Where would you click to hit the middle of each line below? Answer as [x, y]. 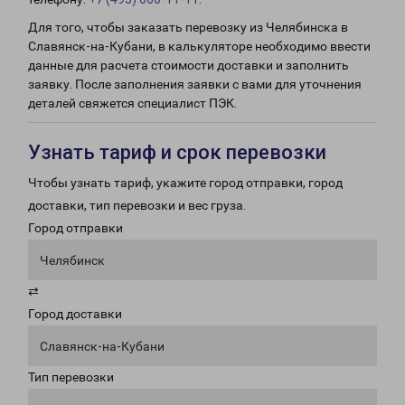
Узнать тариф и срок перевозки [177, 152]
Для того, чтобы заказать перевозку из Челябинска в [188, 27]
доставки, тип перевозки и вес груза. [137, 205]
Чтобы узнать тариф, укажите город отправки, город [185, 183]
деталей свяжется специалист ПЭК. [132, 103]
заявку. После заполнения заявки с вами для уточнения [195, 84]
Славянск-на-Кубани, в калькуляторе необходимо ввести [199, 46]
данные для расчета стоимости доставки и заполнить [188, 65]
